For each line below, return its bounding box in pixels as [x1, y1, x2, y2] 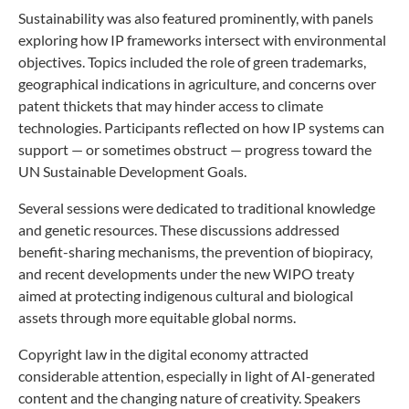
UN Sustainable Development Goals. [18, 162, 246, 180]
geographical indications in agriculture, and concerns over [18, 74, 376, 92]
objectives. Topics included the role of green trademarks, [18, 52, 366, 70]
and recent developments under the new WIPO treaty [18, 264, 354, 282]
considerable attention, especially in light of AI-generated [18, 366, 375, 384]
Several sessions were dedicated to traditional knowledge [18, 198, 375, 216]
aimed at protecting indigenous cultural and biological [18, 286, 353, 304]
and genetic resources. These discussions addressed [18, 220, 340, 238]
